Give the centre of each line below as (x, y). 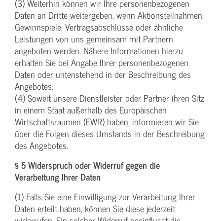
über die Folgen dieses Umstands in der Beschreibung (110, 134)
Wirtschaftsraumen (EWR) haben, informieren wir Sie (107, 122)
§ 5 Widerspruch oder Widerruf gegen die (87, 165)
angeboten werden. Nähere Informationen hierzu (99, 51)
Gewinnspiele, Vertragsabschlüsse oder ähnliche (99, 27)
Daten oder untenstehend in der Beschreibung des (103, 74)
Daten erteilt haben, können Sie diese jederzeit (95, 209)
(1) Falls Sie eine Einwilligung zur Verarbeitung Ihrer (105, 197)
